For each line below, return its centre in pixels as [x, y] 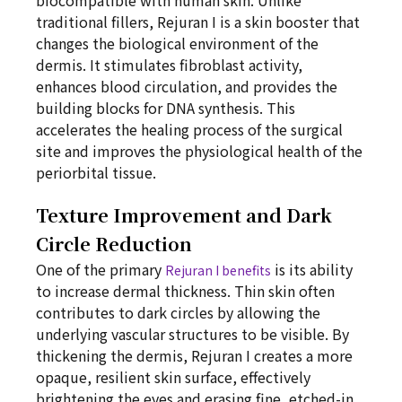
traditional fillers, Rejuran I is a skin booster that [198, 22]
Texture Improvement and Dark [184, 215]
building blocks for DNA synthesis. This [166, 108]
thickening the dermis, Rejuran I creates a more [194, 355]
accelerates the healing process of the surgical [189, 129]
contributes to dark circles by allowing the [178, 312]
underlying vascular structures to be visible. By [192, 334]
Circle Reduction [114, 244]
